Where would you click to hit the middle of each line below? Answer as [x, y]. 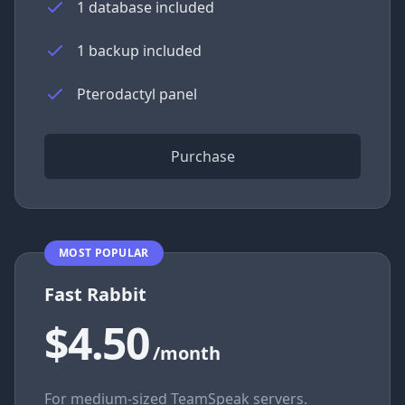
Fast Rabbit [95, 294]
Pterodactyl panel [137, 94]
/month [187, 353]
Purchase [202, 156]
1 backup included [139, 51]
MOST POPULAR [104, 253]
